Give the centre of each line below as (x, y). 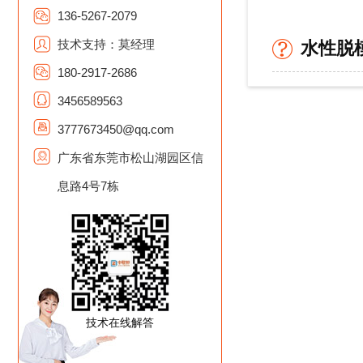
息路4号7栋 (88, 186)
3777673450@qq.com (116, 129)
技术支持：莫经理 (106, 44)
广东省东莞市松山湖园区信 (130, 158)
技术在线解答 (120, 322)
